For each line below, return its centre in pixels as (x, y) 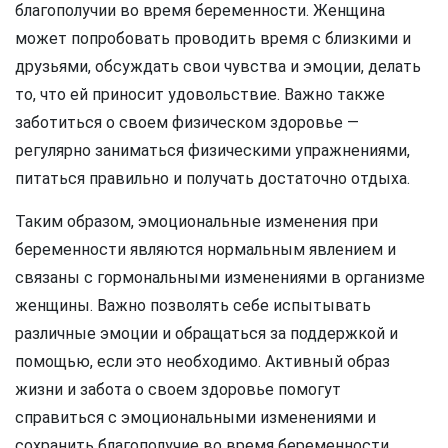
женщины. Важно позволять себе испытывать (193, 306)
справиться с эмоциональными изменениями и (195, 418)
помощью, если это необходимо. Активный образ (202, 362)
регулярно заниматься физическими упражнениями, (212, 151)
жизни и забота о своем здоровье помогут (178, 390)
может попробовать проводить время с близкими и (213, 39)
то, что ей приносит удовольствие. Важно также (200, 95)
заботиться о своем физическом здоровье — (187, 123)
